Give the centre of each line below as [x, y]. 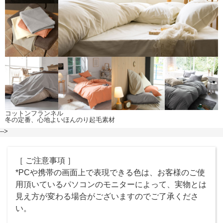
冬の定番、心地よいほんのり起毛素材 [60, 120]
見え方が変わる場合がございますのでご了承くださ [107, 197]
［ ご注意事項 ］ [45, 161]
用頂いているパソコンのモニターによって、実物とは [111, 185]
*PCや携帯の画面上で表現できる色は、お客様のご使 [110, 173]
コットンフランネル [34, 113]
